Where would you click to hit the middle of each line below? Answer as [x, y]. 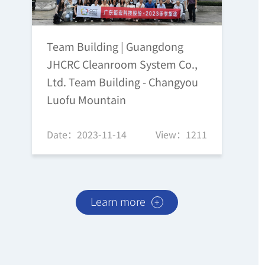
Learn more [118, 201]
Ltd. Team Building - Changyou [122, 81]
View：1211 [182, 134]
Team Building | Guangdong [115, 46]
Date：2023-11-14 [86, 134]
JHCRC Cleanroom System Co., [122, 64]
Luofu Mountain [86, 99]
